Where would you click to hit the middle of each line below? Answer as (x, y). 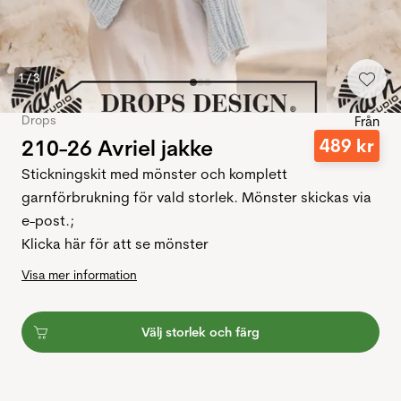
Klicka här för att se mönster (115, 244)
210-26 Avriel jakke (117, 147)
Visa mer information (79, 275)
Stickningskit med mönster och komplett (154, 174)
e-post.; (48, 221)
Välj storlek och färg (200, 333)
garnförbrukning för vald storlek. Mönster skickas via (196, 197)
